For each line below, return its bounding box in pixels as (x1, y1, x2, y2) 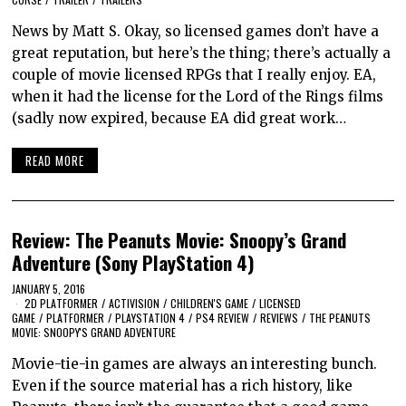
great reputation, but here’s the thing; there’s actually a (12, 44, 391, 63)
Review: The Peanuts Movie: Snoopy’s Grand (12, 225, 347, 254)
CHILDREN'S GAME (170, 295, 249, 311)
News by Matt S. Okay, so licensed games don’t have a (12, 23, 380, 41)
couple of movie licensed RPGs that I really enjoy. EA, (12, 66, 377, 84)
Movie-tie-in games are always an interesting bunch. (12, 354, 378, 372)
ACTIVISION (109, 295, 160, 311)
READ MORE (25, 150, 85, 169)
